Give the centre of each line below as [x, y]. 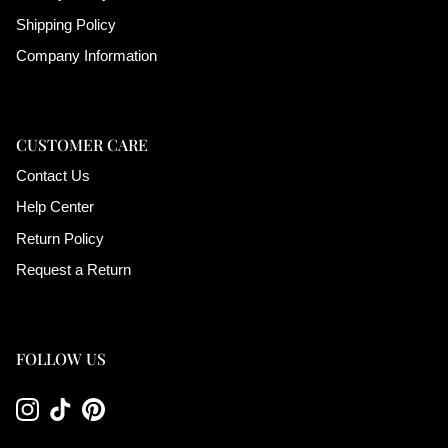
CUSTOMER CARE [82, 144]
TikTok [80, 419]
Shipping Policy [66, 24]
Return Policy [60, 238]
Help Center [55, 207]
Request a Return [73, 270]
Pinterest [121, 419]
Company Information [86, 56]
